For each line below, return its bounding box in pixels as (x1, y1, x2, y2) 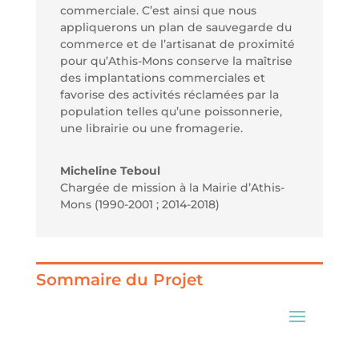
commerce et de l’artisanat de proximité (59, 36, 295, 51)
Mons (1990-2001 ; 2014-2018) (59, 196, 220, 212)
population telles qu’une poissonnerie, (59, 103, 282, 119)
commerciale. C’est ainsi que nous (59, 2, 256, 18)
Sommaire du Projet (35, 269, 203, 289)
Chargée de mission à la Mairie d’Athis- (59, 179, 284, 195)
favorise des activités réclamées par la (59, 87, 279, 102)
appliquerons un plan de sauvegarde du (59, 19, 292, 34)
